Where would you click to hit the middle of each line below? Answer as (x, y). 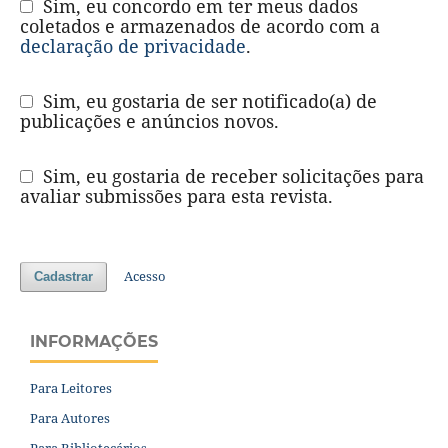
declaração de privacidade (132, 46)
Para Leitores (71, 387)
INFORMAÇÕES (94, 342)
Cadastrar (63, 277)
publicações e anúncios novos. (149, 121)
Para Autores (70, 417)
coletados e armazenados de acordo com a (199, 26)
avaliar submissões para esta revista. (176, 196)
